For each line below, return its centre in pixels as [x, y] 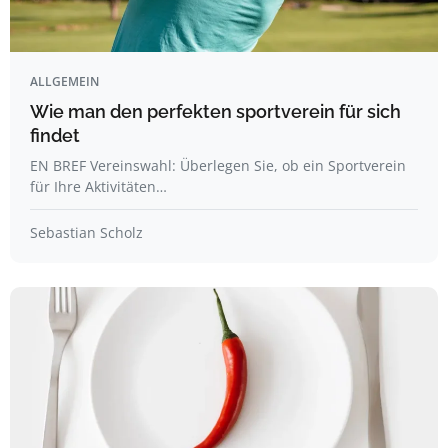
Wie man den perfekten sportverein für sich [215, 111]
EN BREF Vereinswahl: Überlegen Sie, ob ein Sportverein [218, 165]
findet [55, 135]
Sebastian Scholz [86, 232]
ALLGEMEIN [64, 81]
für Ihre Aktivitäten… [98, 186]
